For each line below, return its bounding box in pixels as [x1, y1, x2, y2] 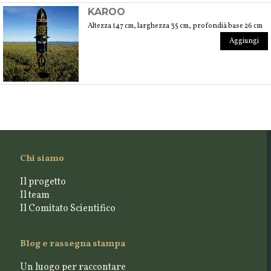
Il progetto [19, 175, 66, 189]
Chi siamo [19, 152, 64, 165]
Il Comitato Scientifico [19, 201, 116, 215]
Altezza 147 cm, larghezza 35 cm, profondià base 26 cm [88, 21, 263, 31]
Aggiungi [229, 36, 259, 46]
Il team [19, 188, 50, 202]
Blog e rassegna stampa [19, 237, 125, 250]
